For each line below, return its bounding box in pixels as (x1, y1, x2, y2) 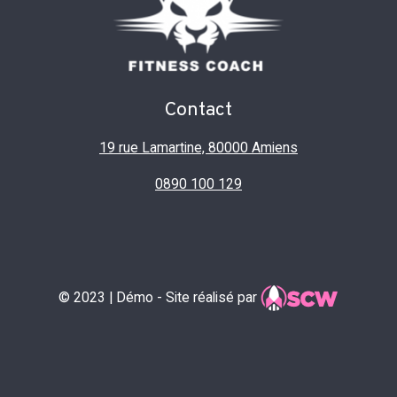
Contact (165, 97, 232, 122)
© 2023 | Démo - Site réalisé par (58, 288, 261, 306)
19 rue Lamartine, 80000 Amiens (99, 138, 298, 156)
